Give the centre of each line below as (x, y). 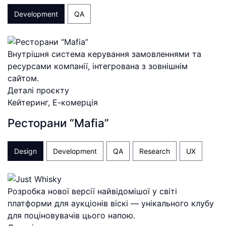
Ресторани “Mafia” (58, 123)
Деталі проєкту (38, 90)
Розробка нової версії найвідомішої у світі (92, 191)
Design (25, 151)
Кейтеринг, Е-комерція (53, 102)
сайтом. (23, 78)
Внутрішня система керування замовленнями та (104, 54)
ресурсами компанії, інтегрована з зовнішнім (98, 66)
